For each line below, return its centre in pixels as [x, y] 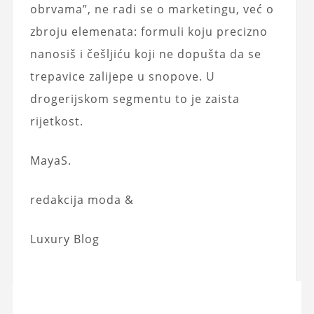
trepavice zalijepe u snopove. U [122, 76]
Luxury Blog [64, 239]
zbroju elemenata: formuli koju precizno [149, 31]
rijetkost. [56, 121]
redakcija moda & [82, 199]
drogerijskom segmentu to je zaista [135, 98]
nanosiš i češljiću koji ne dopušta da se [145, 54]
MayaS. [50, 160]
